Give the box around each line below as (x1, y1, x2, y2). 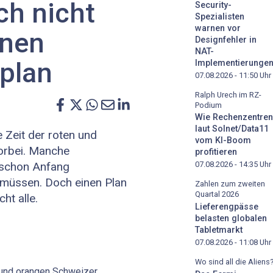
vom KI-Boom (195, 135, 251, 146)
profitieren (195, 147, 237, 158)
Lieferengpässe (195, 202, 258, 213)
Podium (195, 100, 222, 110)
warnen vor (195, 23, 241, 34)
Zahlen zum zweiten (195, 179, 265, 189)
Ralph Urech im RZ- (195, 90, 261, 99)
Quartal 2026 (195, 190, 239, 199)
